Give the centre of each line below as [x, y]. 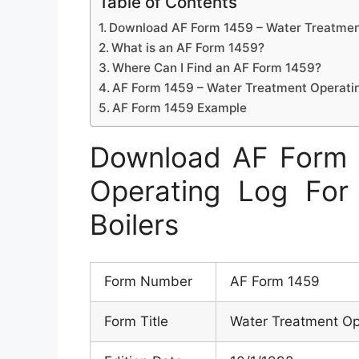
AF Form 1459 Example [180, 108]
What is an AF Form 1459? [188, 48]
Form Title [136, 321]
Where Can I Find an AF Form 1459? [217, 68]
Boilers [134, 225]
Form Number [148, 281]
